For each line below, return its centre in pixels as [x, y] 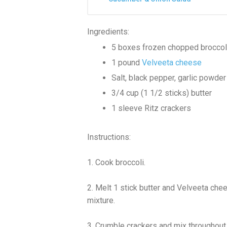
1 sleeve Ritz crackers [151, 108]
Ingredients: [108, 32]
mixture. [101, 201]
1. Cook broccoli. [116, 163]
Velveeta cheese [172, 63]
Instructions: [109, 137]
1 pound [127, 63]
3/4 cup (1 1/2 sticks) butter [162, 93]
